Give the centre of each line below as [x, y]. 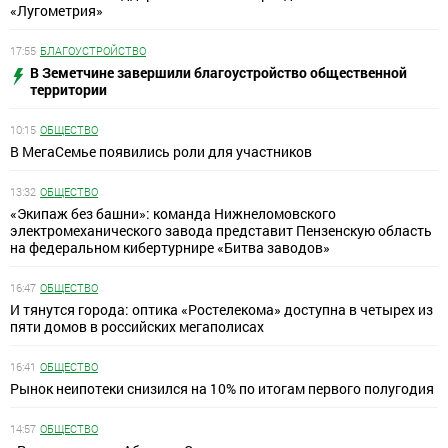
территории [68, 90]
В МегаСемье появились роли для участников [161, 152]
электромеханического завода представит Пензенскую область [221, 231]
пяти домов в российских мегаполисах [137, 327]
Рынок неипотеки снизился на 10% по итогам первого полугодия [222, 389]
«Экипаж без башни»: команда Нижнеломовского [173, 214]
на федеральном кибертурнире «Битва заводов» [170, 248]
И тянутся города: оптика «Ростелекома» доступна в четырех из [221, 310]
